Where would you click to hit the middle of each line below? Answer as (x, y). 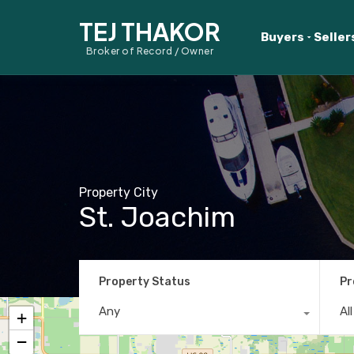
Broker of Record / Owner (150, 51)
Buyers (282, 37)
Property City (119, 192)
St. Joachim (157, 217)
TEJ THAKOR (150, 32)
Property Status (145, 281)
